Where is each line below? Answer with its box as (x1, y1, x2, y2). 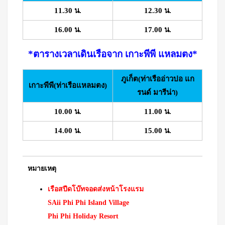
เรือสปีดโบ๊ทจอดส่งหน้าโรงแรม (48, 185, 144, 193)
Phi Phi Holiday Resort (48, 212, 119, 220)
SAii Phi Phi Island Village (48, 198, 129, 206)
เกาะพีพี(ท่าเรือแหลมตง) (29, 81, 107, 89)
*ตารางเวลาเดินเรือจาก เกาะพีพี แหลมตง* (28, 49, 197, 59)
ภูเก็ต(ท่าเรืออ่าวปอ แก (121, 75, 194, 83)
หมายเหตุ (28, 165, 56, 172)
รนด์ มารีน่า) (137, 88, 178, 96)
